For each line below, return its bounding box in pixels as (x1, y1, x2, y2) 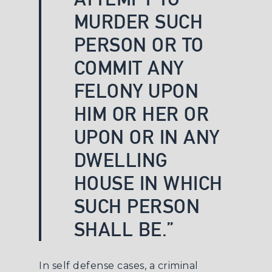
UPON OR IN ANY (73, 126, 220, 148)
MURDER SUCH (73, 10, 203, 33)
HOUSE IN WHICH (73, 172, 223, 194)
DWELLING (73, 149, 168, 171)
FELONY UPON (73, 80, 199, 102)
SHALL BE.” (73, 218, 174, 240)
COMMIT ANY (73, 56, 184, 79)
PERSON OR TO (73, 33, 204, 56)
